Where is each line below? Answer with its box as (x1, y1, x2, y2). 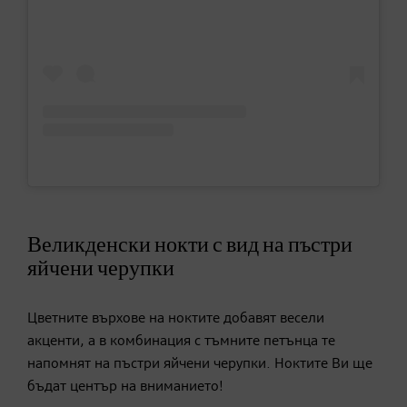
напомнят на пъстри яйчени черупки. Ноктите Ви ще (27, 357, 372, 372)
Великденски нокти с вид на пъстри (27, 234, 352, 257)
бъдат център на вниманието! (27, 380, 223, 395)
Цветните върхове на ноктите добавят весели (27, 312, 324, 327)
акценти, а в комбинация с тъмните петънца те (27, 334, 335, 350)
